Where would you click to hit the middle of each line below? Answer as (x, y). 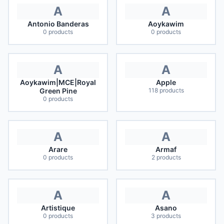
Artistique (58, 208)
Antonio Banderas (58, 24)
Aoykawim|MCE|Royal (58, 82)
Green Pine (58, 91)
